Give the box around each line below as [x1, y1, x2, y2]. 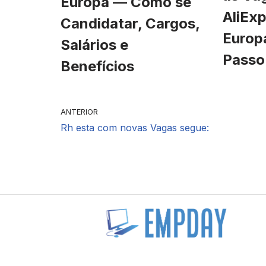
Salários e [61, 36, 128, 53]
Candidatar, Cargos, [61, 14, 199, 32]
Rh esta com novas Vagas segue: [61, 121, 209, 134]
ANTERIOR [61, 107, 98, 116]
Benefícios [61, 57, 134, 75]
